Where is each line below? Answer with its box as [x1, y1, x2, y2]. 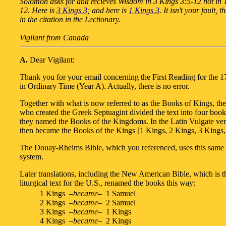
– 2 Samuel [98, 198, 136, 207]
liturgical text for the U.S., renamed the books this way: [20, 178, 195, 187]
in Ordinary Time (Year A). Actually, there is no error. [20, 81, 190, 90]
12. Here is [20, 6, 56, 15]
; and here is [87, 6, 129, 15]
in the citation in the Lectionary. [20, 15, 121, 24]
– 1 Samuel [98, 189, 136, 198]
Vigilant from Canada [20, 33, 89, 42]
